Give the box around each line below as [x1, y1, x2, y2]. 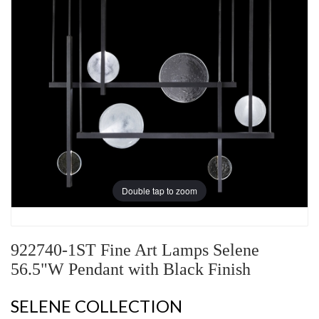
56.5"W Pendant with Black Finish [11, 260, 251, 279]
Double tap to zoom [122, 184, 197, 197]
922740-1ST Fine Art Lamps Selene [11, 241, 259, 260]
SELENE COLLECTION [11, 296, 182, 317]
